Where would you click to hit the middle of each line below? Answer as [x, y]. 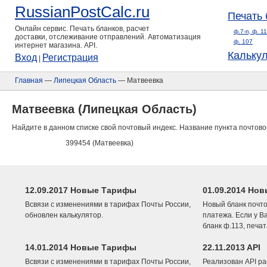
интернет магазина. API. [56, 45]
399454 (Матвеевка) [100, 143]
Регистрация [70, 58]
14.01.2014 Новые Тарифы [81, 247]
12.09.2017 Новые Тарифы [81, 190]
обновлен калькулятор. [64, 215]
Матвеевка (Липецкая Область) [104, 109]
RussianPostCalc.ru [82, 12]
